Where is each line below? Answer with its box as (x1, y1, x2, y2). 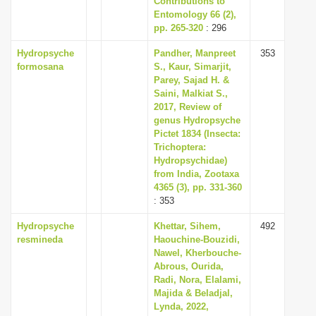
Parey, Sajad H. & (154, 75, 229, 85)
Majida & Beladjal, (154, 288, 233, 298)
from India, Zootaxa (154, 169, 239, 179)
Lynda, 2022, (154, 301, 209, 312)
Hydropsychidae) (154, 155, 227, 166)
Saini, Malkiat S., (154, 88, 228, 99)
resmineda (17, 234, 63, 245)
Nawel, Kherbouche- (154, 248, 241, 258)
